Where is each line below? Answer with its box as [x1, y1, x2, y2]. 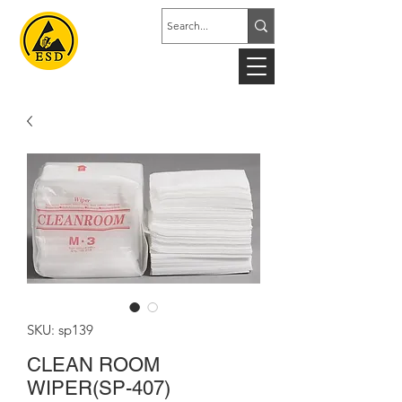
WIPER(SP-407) [27, 377, 170, 399]
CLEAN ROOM [27, 354, 160, 376]
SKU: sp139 [27, 321, 93, 338]
